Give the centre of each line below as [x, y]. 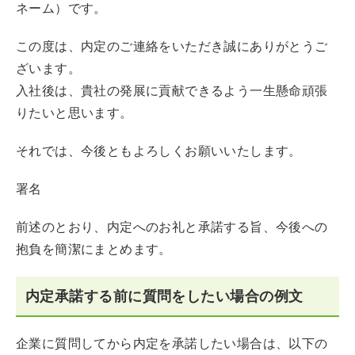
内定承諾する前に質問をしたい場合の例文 [164, 296]
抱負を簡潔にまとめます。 [94, 249]
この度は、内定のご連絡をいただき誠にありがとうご [172, 46]
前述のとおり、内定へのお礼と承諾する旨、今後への [172, 227]
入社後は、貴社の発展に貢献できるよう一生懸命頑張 [172, 91]
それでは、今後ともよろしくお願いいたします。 [159, 151]
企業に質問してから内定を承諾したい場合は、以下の [172, 344]
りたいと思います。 [74, 113]
